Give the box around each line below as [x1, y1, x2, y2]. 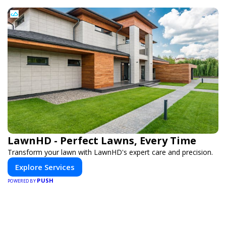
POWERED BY [8, 178, 37, 185]
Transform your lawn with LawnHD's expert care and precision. [8, 147, 213, 157]
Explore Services [15, 162, 75, 173]
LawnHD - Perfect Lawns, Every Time [8, 134, 196, 148]
